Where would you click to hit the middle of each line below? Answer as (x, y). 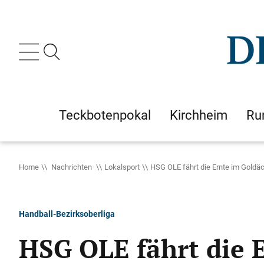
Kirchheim (199, 115)
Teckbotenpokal (105, 115)
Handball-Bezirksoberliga (67, 214)
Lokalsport (122, 167)
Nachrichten (72, 167)
